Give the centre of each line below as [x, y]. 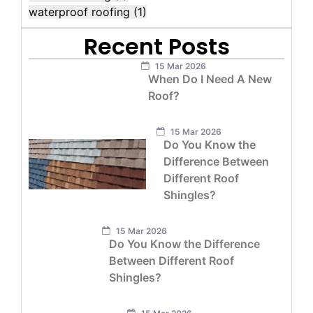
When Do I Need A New [210, 79]
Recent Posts [156, 47]
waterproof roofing [81, 12]
